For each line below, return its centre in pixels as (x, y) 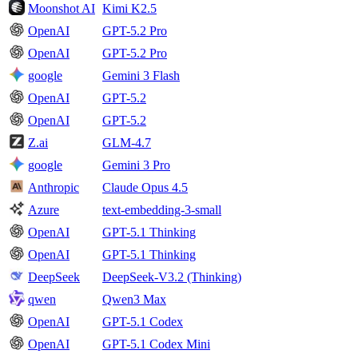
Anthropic (54, 188)
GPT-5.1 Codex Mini (156, 344)
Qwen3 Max (134, 300)
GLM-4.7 (127, 143)
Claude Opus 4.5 (145, 188)
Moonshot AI (62, 9)
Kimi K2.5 (129, 9)
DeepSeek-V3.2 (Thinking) (172, 277)
